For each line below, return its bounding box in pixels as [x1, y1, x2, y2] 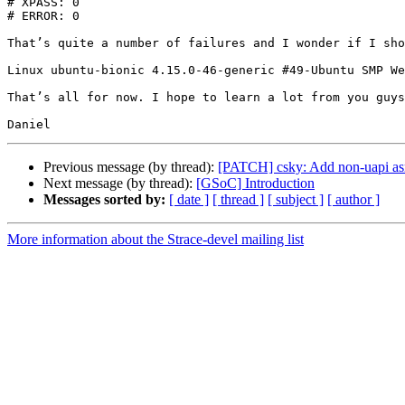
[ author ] [327, 192, 380, 208]
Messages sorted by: [43, 192, 165, 208]
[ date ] [169, 192, 209, 208]
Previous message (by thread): [43, 159, 218, 175]
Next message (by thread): [43, 175, 196, 192]
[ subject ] [268, 192, 324, 208]
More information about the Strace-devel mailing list [7, 231, 304, 248]
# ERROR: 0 [7, 9, 80, 24]
